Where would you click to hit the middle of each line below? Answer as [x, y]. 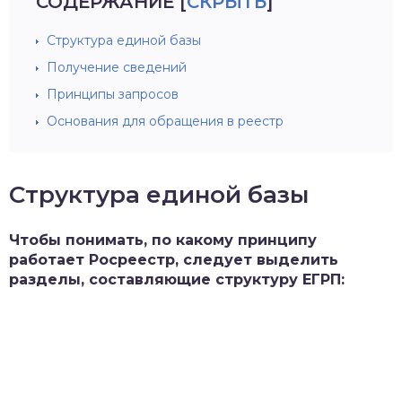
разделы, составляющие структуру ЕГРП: [177, 280]
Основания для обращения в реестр [165, 121]
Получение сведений [117, 67]
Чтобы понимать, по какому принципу [163, 240]
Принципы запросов [113, 94]
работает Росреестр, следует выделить [174, 260]
